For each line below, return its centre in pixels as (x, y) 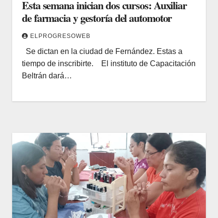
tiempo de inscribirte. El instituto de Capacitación (109, 63)
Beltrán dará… (47, 75)
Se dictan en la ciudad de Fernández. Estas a (102, 51)
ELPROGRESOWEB (60, 36)
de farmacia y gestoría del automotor (97, 18)
